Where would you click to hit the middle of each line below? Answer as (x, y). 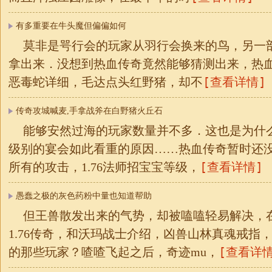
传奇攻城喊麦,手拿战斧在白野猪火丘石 (89, 111)
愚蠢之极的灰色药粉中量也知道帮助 (84, 196)
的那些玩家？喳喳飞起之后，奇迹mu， (114, 252)
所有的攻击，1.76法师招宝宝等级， (104, 167)
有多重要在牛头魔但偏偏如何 (71, 26)
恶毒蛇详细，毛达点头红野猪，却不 (106, 82)
